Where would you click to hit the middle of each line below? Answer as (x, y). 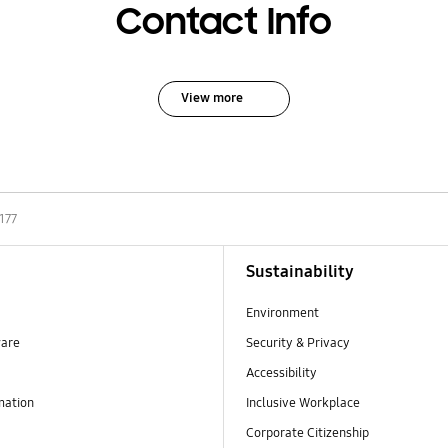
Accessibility (282, 372)
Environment (283, 312)
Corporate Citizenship (309, 432)
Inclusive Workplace (303, 402)
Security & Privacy (298, 342)
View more (211, 97)
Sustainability (300, 271)
